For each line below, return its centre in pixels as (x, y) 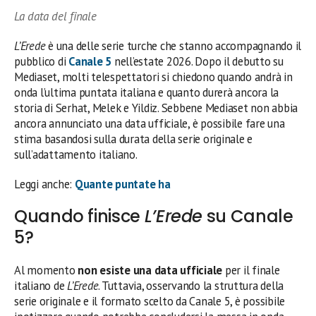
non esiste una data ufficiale (150, 270)
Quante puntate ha (122, 184)
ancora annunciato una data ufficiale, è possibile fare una (150, 123)
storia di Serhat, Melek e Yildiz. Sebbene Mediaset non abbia (156, 108)
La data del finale (55, 16)
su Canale (248, 216)
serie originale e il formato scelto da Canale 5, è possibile (150, 301)
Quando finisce (79, 216)
